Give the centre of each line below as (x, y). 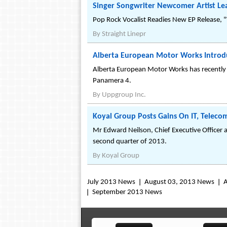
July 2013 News (111, 182)
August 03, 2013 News (179, 182)
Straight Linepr (124, 34)
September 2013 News (127, 192)
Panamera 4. (112, 81)
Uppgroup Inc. (124, 95)
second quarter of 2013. (130, 142)
